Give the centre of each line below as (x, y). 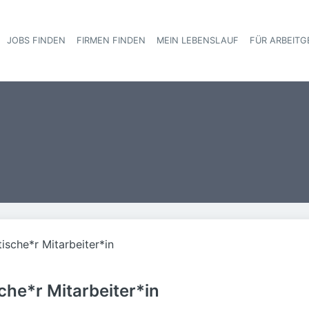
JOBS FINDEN (36, 40)
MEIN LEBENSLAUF (198, 40)
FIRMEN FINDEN (111, 40)
